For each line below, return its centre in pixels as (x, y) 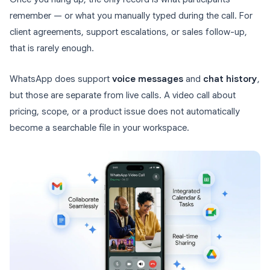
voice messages (148, 79)
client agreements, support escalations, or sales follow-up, (128, 32)
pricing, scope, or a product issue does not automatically (125, 111)
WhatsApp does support (61, 79)
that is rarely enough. (52, 48)
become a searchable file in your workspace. (99, 128)
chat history (230, 79)
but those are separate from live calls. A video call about (123, 95)
